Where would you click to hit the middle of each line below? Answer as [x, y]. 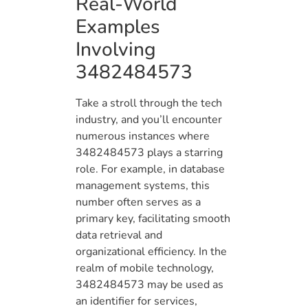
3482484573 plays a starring [149, 153]
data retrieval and [119, 235]
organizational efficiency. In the [151, 252]
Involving [116, 50]
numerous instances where [143, 136]
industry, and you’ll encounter [149, 120]
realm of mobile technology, [145, 268]
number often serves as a [138, 202]
